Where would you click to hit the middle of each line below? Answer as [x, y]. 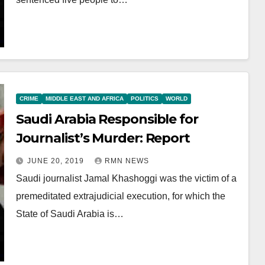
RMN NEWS [127, 161]
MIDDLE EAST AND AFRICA [84, 98]
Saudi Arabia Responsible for [107, 119]
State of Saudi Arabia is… [70, 214]
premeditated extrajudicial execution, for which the [120, 196]
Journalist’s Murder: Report [103, 138]
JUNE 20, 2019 [56, 161]
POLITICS [144, 98]
